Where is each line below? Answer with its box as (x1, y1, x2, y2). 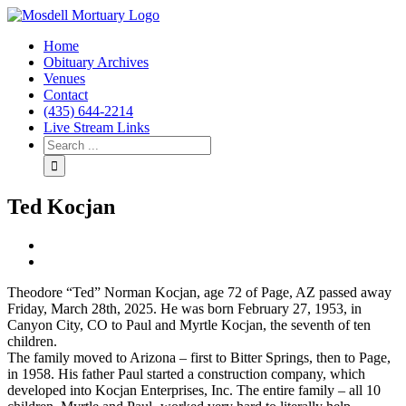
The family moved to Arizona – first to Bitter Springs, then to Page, (7, 349, 391, 365)
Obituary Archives (43, 54, 149, 70)
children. (7, 333, 57, 349)
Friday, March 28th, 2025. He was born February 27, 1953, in (7, 300, 362, 316)
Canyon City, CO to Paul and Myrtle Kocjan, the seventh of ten (7, 316, 371, 333)
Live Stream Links (43, 120, 150, 135)
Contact (43, 87, 88, 102)
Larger (43, 252, 81, 268)
